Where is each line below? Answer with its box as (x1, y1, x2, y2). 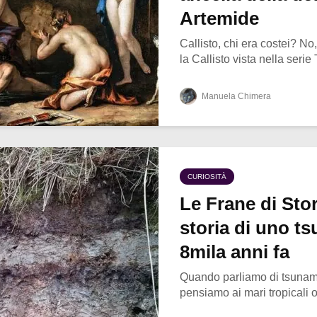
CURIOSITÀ (188, 173, 226, 181)
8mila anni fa (180, 241, 289, 263)
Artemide (180, 8, 259, 30)
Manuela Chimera (200, 91, 271, 102)
